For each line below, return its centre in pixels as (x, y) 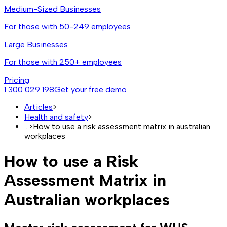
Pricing (17, 80)
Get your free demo (90, 89)
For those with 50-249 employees (67, 26)
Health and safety (56, 117)
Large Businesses (36, 44)
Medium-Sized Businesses (52, 9)
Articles (39, 107)
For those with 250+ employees (63, 62)
